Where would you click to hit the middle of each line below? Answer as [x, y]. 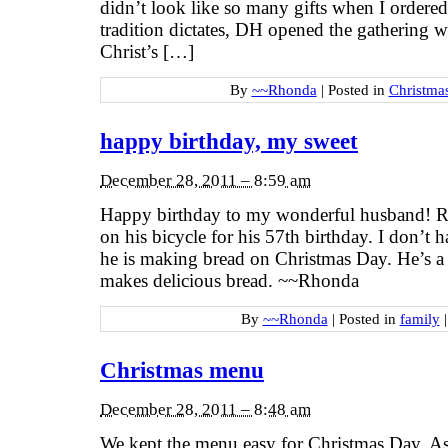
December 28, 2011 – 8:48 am [205, 409]
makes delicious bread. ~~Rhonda [229, 281]
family [419, 318]
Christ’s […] [147, 52]
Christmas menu [182, 371]
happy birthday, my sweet [229, 142]
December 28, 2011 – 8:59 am [205, 180]
